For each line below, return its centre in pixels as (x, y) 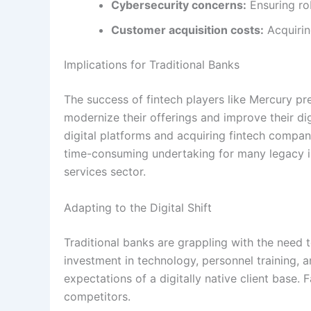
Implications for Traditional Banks (152, 64)
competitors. (97, 296)
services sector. (105, 171)
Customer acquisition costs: (187, 30)
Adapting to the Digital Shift (138, 207)
